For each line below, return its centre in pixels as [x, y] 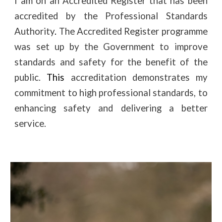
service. [30, 123]
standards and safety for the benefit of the [111, 62]
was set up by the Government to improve [111, 47]
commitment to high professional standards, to [111, 93]
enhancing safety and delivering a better [111, 108]
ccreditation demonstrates [133, 77]
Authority [35, 31]
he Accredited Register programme [136, 31]
